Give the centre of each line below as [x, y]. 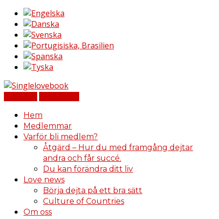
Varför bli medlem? [61, 137]
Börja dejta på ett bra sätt [93, 190]
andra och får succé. [82, 158]
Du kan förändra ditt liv [88, 169]
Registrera [59, 97]
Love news [44, 180]
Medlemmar [48, 126]
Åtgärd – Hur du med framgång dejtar [118, 147]
